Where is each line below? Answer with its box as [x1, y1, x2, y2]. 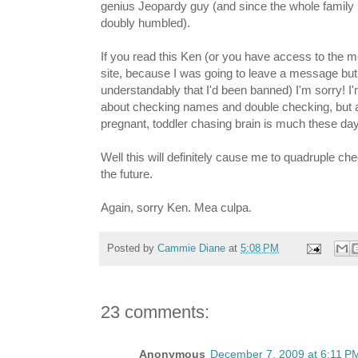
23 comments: [101, 302, 209, 323]
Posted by [107, 242, 157, 254]
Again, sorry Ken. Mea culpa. [101, 201, 252, 215]
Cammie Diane [157, 242, 225, 254]
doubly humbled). [101, 16, 190, 30]
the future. [101, 167, 153, 181]
